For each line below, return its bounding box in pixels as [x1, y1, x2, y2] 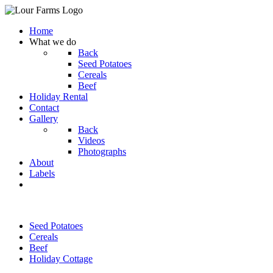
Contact [29, 102, 59, 113]
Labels [29, 168, 55, 179]
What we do [29, 37, 76, 47]
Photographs [78, 146, 126, 157]
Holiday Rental [29, 91, 88, 102]
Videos [78, 135, 105, 146]
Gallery [29, 113, 58, 124]
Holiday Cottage [29, 253, 93, 264]
